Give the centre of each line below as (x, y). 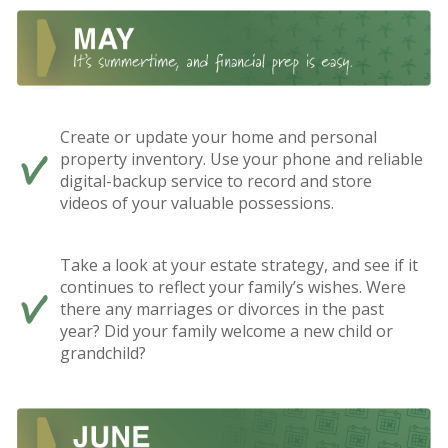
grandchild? (103, 352)
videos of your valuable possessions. (197, 202)
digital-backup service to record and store (216, 180)
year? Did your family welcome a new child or (226, 330)
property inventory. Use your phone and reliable (241, 158)
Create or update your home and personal (218, 136)
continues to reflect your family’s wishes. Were (233, 286)
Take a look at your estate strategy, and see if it (239, 264)
